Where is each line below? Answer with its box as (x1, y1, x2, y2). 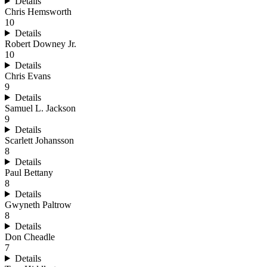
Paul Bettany (5, 167, 53, 178)
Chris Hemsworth (5, 6, 72, 17)
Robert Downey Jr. (5, 38, 76, 49)
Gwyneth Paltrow (5, 199, 72, 210)
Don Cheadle (5, 231, 55, 242)
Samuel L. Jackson (5, 103, 76, 113)
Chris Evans (5, 70, 51, 81)
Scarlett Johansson (5, 135, 74, 145)
